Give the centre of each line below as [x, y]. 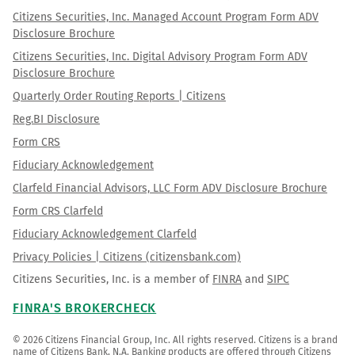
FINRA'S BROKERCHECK [85, 307]
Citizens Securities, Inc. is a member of [113, 279]
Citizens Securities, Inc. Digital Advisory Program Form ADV [160, 56]
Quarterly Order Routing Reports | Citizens [119, 96]
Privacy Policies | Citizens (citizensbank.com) [127, 257]
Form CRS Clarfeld [58, 211]
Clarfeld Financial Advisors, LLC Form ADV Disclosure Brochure [170, 188]
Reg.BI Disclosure [56, 119]
